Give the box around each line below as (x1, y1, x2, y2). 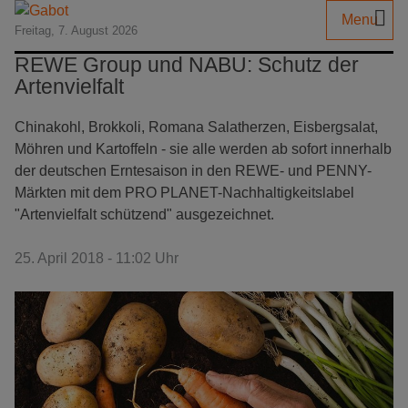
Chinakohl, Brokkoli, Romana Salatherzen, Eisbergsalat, (15, 119, 378, 135)
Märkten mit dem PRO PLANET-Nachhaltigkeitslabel (15, 185, 354, 200)
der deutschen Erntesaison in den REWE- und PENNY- (15, 163, 372, 178)
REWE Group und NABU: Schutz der (15, 53, 359, 76)
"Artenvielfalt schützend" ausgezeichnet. (15, 207, 274, 222)
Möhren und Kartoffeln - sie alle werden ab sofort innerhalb (15, 141, 392, 157)
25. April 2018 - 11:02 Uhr (15, 250, 178, 266)
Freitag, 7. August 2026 (15, 24, 138, 37)
